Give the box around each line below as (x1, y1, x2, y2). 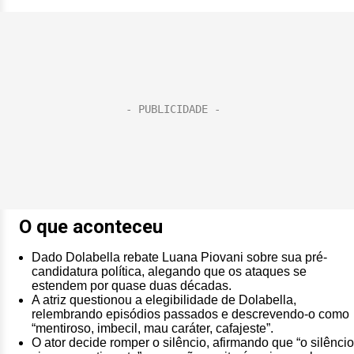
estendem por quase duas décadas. (32, 279, 232, 292)
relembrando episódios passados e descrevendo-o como (32, 307, 349, 321)
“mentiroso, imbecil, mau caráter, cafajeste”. (32, 322, 273, 335)
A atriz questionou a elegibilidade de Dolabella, (32, 293, 296, 307)
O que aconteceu (19, 216, 163, 238)
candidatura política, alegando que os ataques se (32, 265, 307, 278)
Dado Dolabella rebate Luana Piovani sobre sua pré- (32, 250, 327, 264)
